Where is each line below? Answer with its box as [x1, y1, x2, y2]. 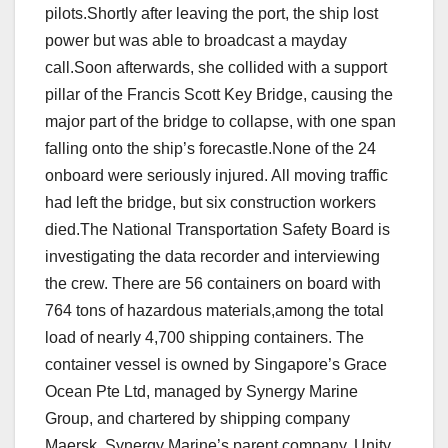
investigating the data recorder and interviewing [45, 248, 380, 266]
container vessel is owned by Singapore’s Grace [45, 356, 387, 374]
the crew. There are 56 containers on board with [45, 275, 381, 293]
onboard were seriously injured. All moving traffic [45, 167, 388, 185]
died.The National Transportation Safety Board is [45, 221, 390, 239]
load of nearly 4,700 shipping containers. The [45, 329, 364, 347]
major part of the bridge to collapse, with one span [45, 113, 396, 131]
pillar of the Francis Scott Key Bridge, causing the [45, 86, 393, 104]
